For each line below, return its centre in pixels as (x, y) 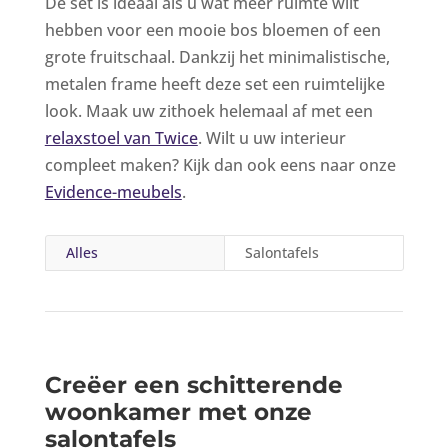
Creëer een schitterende (193, 384)
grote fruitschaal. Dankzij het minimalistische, (217, 56)
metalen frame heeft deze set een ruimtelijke (214, 83)
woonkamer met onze (178, 411)
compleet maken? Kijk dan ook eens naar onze (220, 164)
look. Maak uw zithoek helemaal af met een (208, 110)
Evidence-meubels (113, 191)
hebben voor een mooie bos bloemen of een (212, 29)
